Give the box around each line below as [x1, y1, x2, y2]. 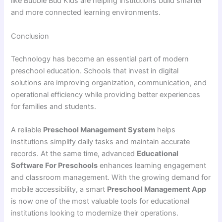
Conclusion [11, 31, 50, 41]
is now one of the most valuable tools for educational [11, 197, 190, 206]
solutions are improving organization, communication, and [11, 78, 207, 87]
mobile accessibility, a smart [11, 185, 108, 194]
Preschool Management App [107, 185, 207, 194]
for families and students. [11, 102, 97, 111]
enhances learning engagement [98, 161, 207, 170]
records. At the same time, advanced [11, 149, 137, 159]
